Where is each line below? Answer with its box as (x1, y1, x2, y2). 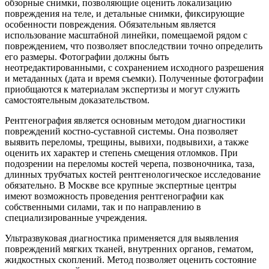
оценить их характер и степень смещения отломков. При (5, 147, 238, 158)
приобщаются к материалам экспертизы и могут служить (5, 83, 240, 94)
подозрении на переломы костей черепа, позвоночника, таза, (5, 158, 255, 169)
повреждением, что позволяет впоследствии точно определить (5, 40, 262, 51)
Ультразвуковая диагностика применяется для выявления (5, 232, 238, 243)
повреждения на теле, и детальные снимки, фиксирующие (5, 8, 244, 19)
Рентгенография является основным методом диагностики (5, 115, 246, 125)
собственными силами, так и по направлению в (5, 201, 201, 212)
